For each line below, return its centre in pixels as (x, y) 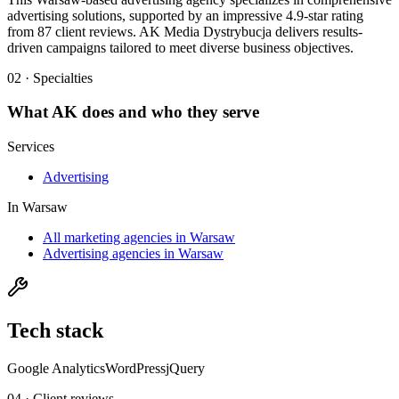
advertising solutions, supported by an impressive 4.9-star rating (185, 15)
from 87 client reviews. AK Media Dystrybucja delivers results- (185, 31)
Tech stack (55, 331)
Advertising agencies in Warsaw (133, 254)
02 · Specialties (50, 77)
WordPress (135, 368)
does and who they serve (168, 112)
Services (31, 147)
